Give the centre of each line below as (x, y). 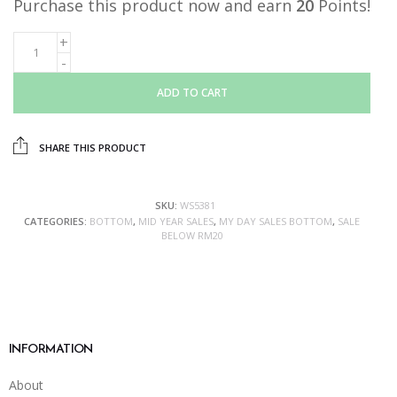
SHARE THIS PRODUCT (91, 148)
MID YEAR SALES (176, 222)
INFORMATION (51, 350)
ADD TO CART (192, 93)
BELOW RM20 (192, 236)
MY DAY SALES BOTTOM (276, 222)
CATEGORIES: (57, 222)
